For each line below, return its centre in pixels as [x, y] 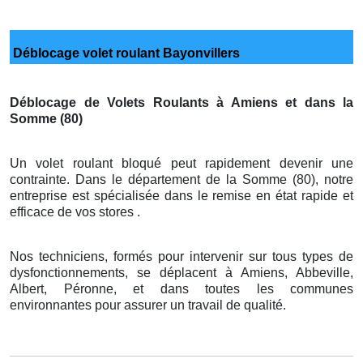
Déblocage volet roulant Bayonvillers [125, 53]
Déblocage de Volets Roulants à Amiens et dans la [181, 102]
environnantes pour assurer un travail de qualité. [148, 305]
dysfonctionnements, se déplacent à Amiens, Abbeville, [181, 272]
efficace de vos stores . [75, 211]
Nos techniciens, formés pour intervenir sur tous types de [181, 256]
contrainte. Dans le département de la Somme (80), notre [181, 179]
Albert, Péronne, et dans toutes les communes [181, 288]
